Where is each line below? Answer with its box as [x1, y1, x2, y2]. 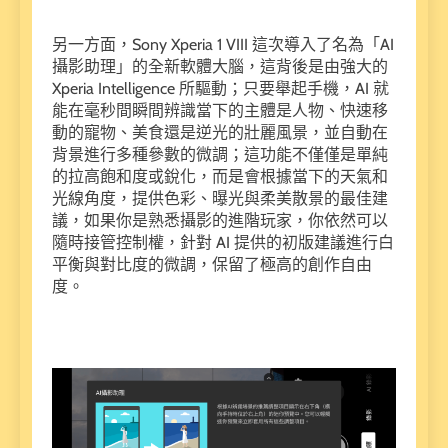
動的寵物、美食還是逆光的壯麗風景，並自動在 [52, 122, 388, 142]
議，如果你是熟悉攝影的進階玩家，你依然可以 [52, 210, 388, 230]
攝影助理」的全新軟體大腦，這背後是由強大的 [52, 56, 388, 76]
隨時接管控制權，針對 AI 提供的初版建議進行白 [52, 232, 394, 252]
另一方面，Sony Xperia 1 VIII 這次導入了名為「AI [52, 34, 394, 54]
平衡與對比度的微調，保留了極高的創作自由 [52, 254, 372, 274]
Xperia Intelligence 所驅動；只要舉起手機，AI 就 [52, 78, 389, 98]
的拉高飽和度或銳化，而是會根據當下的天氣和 [52, 166, 388, 186]
